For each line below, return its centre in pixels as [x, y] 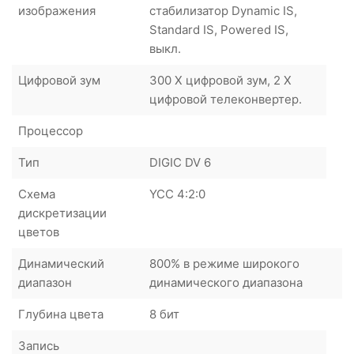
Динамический [61, 263]
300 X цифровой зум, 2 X [220, 80]
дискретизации [62, 213]
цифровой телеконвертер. [226, 99]
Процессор [51, 130]
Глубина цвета [61, 314]
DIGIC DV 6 [180, 162]
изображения [57, 10]
